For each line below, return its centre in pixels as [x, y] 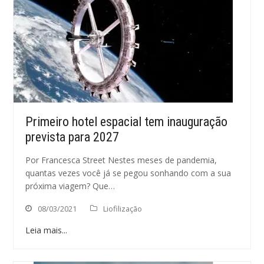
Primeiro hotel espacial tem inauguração [127, 122]
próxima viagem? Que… [70, 186]
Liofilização [123, 209]
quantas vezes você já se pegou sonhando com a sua [128, 173]
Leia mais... [47, 230]
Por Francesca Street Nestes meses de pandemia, [121, 160]
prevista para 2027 [72, 137]
